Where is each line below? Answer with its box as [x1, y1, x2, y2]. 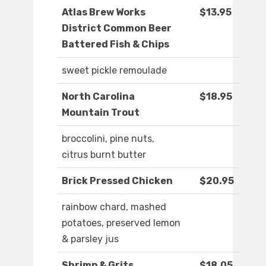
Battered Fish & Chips [62, 39, 169, 50]
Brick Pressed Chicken [62, 175, 173, 187]
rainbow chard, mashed [62, 201, 166, 213]
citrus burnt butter [62, 149, 146, 161]
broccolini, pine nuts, [62, 133, 154, 145]
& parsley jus [62, 233, 119, 245]
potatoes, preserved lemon [62, 217, 180, 229]
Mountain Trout [62, 107, 140, 119]
